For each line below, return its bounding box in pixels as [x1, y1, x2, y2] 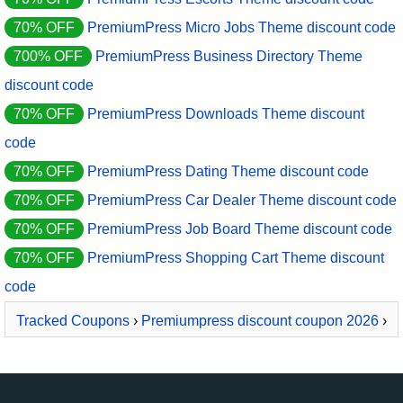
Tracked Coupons [16, 313, 130, 329]
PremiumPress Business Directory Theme [95, 49, 363, 65]
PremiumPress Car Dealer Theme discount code [87, 193, 397, 209]
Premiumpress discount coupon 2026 [141, 313, 379, 329]
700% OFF [13, 49, 83, 65]
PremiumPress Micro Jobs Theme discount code [87, 20, 396, 36]
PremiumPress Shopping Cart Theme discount [87, 250, 384, 266]
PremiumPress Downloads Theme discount [87, 106, 364, 122]
